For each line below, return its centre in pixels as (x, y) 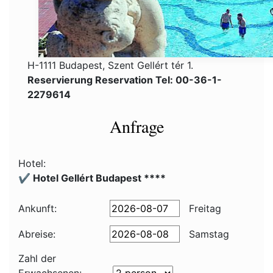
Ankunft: (37, 208)
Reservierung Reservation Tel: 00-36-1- (125, 80)
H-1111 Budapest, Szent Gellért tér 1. (110, 65)
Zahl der (37, 258)
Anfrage (136, 126)
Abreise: (37, 234)
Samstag (207, 234)
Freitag (204, 208)
